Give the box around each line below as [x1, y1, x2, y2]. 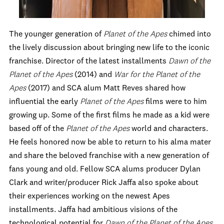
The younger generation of [9, 30, 103, 38]
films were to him [143, 98, 207, 106]
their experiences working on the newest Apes [9, 192, 170, 200]
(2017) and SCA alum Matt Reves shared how [26, 84, 185, 92]
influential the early [9, 98, 80, 106]
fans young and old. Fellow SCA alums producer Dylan [9, 165, 200, 173]
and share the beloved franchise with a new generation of [9, 152, 209, 160]
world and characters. [129, 125, 208, 133]
